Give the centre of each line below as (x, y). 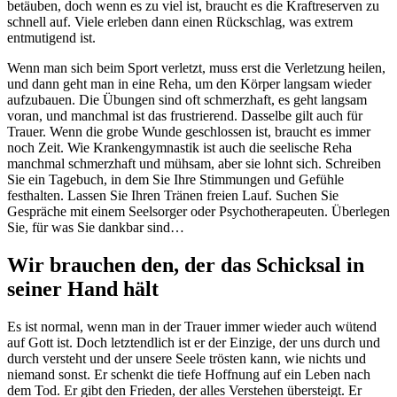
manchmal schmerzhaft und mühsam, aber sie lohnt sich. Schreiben (194, 164)
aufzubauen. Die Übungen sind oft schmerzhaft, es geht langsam (187, 100)
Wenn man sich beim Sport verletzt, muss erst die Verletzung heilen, (196, 68)
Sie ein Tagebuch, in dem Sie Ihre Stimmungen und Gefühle (175, 180)
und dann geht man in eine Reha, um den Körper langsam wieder (189, 84)
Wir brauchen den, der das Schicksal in (186, 265)
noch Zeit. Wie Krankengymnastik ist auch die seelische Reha (179, 148)
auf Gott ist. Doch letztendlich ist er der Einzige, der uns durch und (194, 343)
